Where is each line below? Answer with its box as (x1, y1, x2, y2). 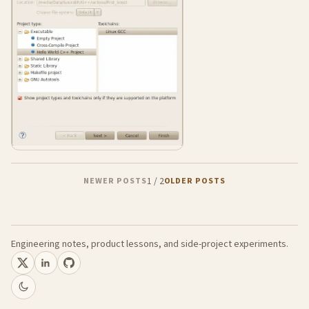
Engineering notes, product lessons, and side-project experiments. (11, 237, 288, 252)
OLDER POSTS (163, 175, 226, 187)
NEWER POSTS (83, 175, 147, 187)
